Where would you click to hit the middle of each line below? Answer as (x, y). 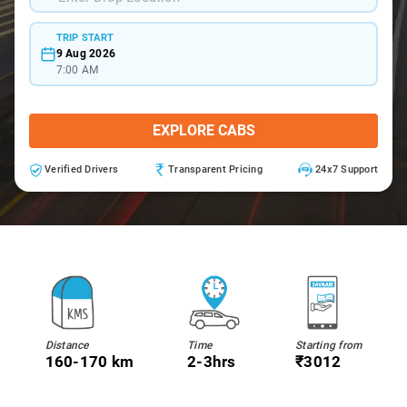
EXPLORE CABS (203, 130)
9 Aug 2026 (85, 53)
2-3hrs (212, 362)
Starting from (329, 345)
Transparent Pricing (215, 169)
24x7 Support (347, 169)
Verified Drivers (81, 169)
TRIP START (84, 37)
